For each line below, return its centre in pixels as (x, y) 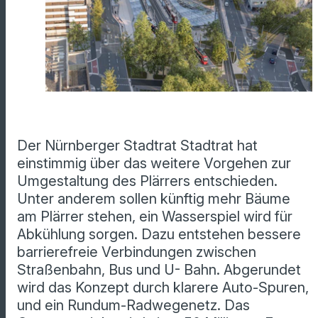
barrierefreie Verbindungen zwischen (137, 252)
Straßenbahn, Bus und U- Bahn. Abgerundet (159, 270)
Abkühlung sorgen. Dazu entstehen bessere (159, 235)
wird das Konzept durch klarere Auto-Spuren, (163, 288)
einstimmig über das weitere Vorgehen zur (154, 164)
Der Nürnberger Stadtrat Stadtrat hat (137, 146)
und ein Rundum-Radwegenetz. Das (133, 306)
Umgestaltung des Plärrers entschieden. (147, 181)
